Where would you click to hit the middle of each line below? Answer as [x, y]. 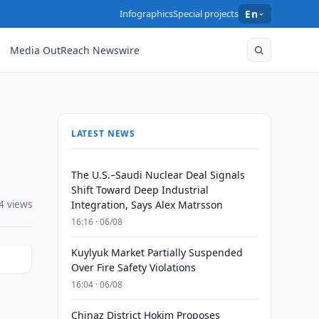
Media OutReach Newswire [75, 50]
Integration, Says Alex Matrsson [147, 205]
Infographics [147, 14]
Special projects [206, 14]
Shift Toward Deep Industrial [140, 190]
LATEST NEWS [103, 134]
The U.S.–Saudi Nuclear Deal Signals [158, 175]
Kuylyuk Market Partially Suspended [157, 252]
